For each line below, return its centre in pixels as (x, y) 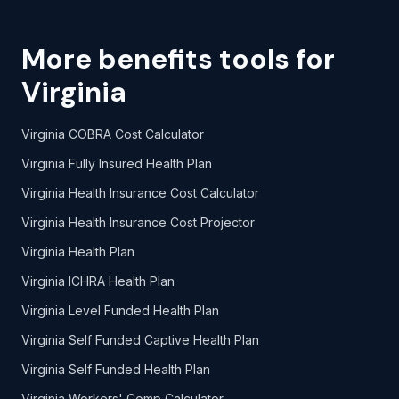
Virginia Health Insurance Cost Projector (138, 222)
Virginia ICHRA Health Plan (98, 281)
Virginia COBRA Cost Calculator (113, 134)
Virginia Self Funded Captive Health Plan (140, 340)
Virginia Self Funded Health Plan (116, 369)
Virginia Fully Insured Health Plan (117, 163)
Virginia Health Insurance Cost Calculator (140, 193)
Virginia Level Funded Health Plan (120, 310)
